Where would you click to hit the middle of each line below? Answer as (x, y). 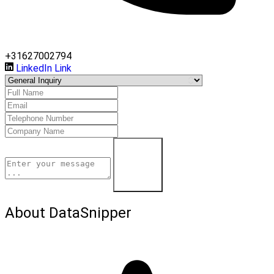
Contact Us (138, 186)
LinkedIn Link (44, 68)
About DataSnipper (68, 213)
